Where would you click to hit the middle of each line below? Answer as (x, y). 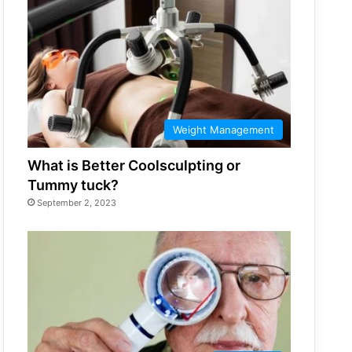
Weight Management (224, 129)
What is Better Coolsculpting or (134, 165)
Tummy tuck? (73, 185)
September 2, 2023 (77, 202)
